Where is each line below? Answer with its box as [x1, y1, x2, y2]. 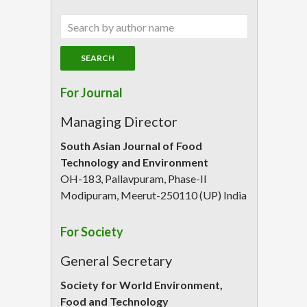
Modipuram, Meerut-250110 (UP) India [60, 188, 247, 202]
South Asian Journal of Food [60, 139, 202, 153]
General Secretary [60, 252, 172, 269]
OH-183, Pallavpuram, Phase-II [60, 172, 207, 186]
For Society [60, 224, 123, 240]
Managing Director [60, 113, 177, 130]
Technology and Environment [60, 156, 208, 169]
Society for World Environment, [60, 278, 223, 292]
